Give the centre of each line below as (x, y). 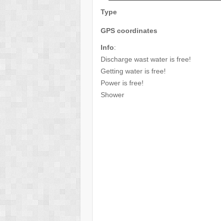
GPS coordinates (129, 30)
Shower (113, 94)
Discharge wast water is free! (146, 59)
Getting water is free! (133, 71)
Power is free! (122, 83)
